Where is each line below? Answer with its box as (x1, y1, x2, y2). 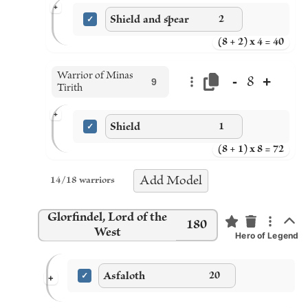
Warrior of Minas (57, 70, 133, 81)
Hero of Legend (235, 230, 298, 241)
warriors (79, 175, 115, 186)
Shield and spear (110, 13, 189, 25)
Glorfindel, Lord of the (47, 210, 167, 224)
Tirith (57, 82, 82, 93)
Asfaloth (103, 269, 145, 282)
